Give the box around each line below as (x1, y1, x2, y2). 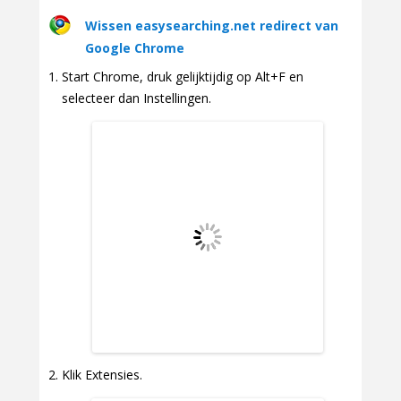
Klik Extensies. (62, 366, 142, 384)
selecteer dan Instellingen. (62, 89, 211, 107)
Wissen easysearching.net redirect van (85, 16, 338, 34)
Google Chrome (85, 38, 184, 56)
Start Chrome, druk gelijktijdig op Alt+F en (62, 67, 303, 85)
